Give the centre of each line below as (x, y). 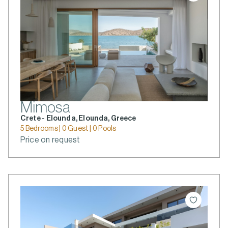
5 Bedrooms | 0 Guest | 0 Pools (68, 129)
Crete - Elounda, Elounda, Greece (78, 119)
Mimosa (45, 107)
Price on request (50, 140)
